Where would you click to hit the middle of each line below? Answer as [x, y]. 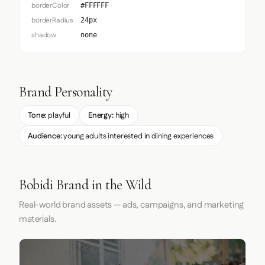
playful [58, 115]
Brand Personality [66, 92]
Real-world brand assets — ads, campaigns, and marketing [132, 205]
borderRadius [53, 20]
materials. [38, 219]
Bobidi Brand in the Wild [85, 185]
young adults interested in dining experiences [138, 136]
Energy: [101, 115]
